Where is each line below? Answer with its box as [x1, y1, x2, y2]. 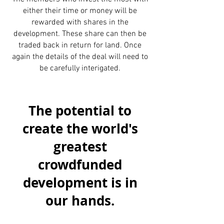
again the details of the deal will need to [12, 52, 148, 62]
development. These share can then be [13, 29, 146, 39]
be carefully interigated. [39, 63, 120, 73]
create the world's [22, 119, 138, 137]
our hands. [45, 191, 114, 209]
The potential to [28, 101, 131, 119]
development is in [22, 173, 137, 191]
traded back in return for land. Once [18, 40, 141, 50]
